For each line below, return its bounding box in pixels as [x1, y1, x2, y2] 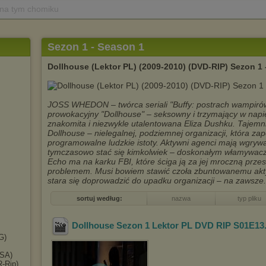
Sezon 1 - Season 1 [47, 41, 144, 53]
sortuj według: [76, 195, 122, 202]
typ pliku [237, 195, 261, 202]
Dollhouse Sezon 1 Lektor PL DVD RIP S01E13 [72, 220, 264, 231]
